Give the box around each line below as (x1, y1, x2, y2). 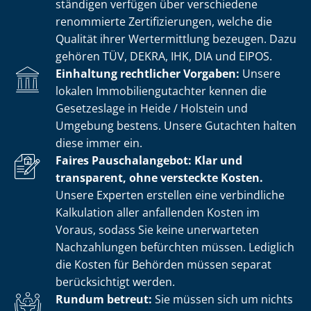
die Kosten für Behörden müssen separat (56, 256, 271, 272)
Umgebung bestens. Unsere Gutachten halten (56, 117, 296, 133)
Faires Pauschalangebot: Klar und (56, 152, 242, 168)
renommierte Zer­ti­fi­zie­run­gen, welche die (56, 13, 272, 29)
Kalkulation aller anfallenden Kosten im (56, 204, 260, 220)
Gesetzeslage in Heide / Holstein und (56, 100, 248, 116)
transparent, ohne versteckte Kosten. (56, 169, 263, 185)
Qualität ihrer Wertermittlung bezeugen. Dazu (56, 31, 296, 47)
